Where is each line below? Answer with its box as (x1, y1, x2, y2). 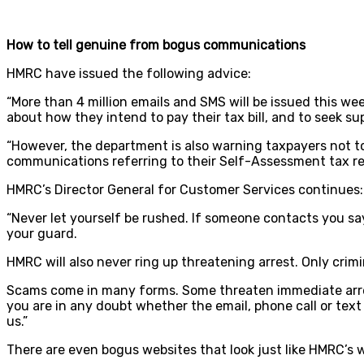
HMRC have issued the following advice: (6, 65, 251, 81)
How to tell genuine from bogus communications (6, 37, 305, 53)
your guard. (6, 225, 77, 241)
